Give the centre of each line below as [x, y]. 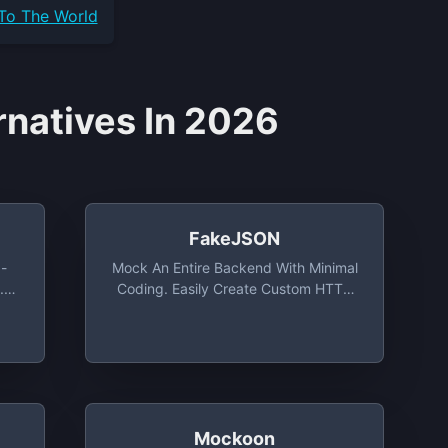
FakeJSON [235, 238]
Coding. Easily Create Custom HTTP [235, 288]
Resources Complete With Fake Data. [235, 309]
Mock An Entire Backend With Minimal [234, 267]
